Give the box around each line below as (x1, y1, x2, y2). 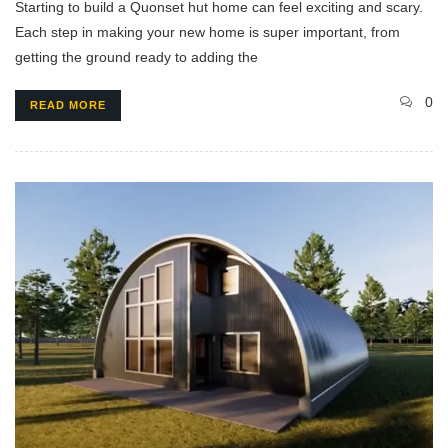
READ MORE (30, 99, 106, 112)
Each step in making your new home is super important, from (15, 24, 400, 41)
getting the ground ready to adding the (15, 49, 258, 66)
